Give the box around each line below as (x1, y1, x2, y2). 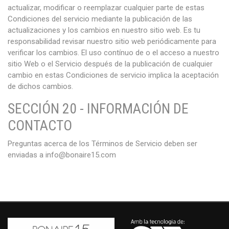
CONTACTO (8, 117, 72, 134)
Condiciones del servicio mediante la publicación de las (8, 14, 192, 24)
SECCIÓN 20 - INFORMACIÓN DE (8, 100, 189, 117)
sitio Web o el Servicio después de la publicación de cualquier (8, 59, 213, 68)
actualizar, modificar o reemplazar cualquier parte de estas (8, 3, 204, 12)
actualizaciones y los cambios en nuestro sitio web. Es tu (8, 26, 200, 35)
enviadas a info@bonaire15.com (8, 150, 116, 159)
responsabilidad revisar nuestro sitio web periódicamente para (8, 37, 216, 46)
